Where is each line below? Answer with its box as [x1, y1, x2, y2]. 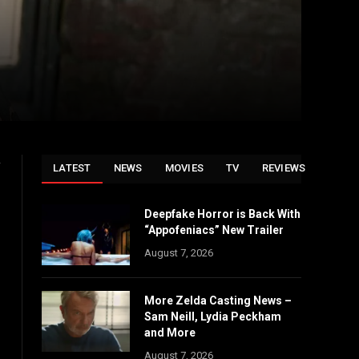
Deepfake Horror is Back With [144, 208, 301, 220]
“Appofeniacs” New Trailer [144, 224, 284, 236]
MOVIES [164, 162, 204, 174]
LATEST [53, 162, 91, 174]
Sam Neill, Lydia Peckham [144, 310, 281, 323]
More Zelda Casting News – [144, 294, 292, 307]
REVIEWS [261, 162, 306, 174]
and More [144, 326, 196, 339]
